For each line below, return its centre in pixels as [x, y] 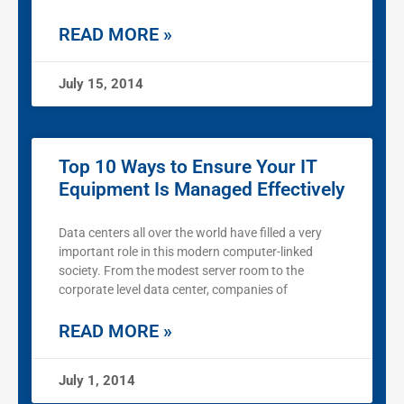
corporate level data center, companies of [173, 290]
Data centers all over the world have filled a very [190, 233]
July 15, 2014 [101, 84]
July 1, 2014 [97, 381]
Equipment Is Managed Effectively [202, 190]
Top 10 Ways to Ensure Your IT [188, 167]
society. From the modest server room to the [181, 271]
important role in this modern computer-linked [186, 252]
